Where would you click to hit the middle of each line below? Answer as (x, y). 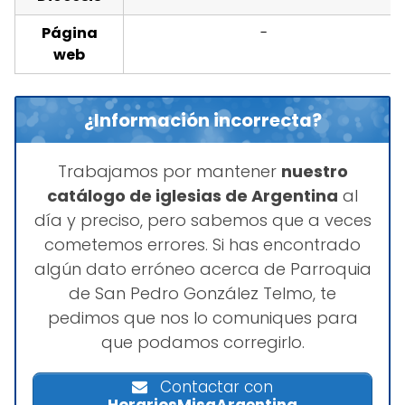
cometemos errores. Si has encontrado (202, 244)
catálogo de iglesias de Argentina (193, 195)
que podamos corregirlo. (202, 342)
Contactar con (214, 387)
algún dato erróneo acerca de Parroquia (202, 268)
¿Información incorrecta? (202, 120)
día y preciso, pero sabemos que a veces (202, 220)
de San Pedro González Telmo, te (202, 293)
